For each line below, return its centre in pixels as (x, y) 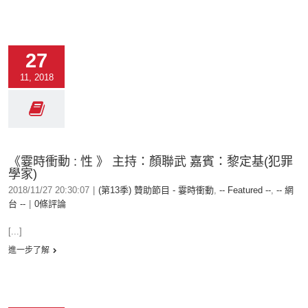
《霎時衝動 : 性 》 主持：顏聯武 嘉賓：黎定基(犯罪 (151, 162)
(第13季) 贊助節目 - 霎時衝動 (156, 190)
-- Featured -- (245, 190)
